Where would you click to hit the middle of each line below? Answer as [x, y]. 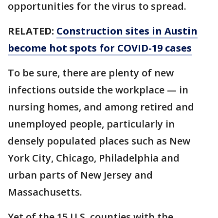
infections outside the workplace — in [98, 90]
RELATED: [32, 31]
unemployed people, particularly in [91, 124]
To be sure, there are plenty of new [91, 73]
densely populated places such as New [99, 141]
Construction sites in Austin [127, 31]
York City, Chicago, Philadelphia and [94, 158]
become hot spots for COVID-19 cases [100, 48]
